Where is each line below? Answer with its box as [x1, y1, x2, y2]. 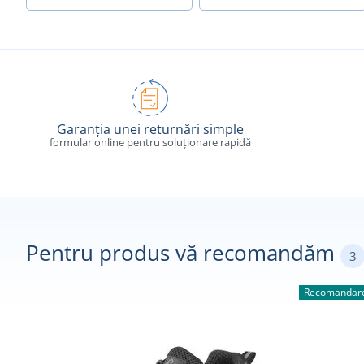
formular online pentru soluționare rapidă [50, 135, 252, 150]
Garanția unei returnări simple [57, 120, 245, 139]
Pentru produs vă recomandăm [26, 238, 340, 268]
